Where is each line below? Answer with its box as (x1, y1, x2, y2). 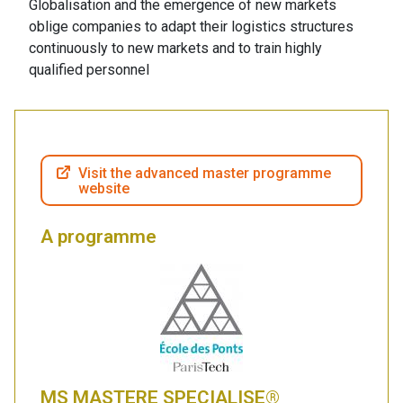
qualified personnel (29, 61, 149, 79)
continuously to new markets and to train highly (29, 40, 322, 58)
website (78, 179, 130, 197)
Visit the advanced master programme (78, 164, 331, 182)
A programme (40, 226, 157, 248)
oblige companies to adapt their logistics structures (29, 18, 354, 36)
